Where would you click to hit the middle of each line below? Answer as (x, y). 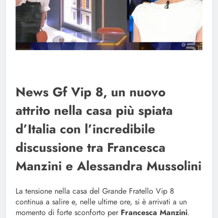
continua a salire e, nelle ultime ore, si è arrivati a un (101, 202)
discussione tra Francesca (91, 148)
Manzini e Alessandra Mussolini (109, 166)
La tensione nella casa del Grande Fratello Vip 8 (95, 191)
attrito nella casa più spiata (94, 111)
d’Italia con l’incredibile (85, 129)
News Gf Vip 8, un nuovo (91, 92)
